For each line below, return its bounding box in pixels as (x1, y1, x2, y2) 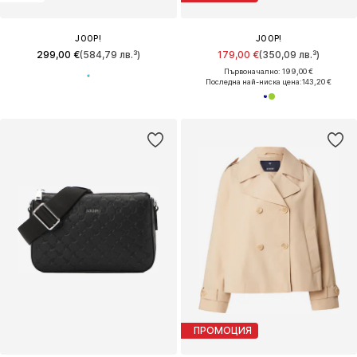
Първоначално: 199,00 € (224, 66, 314, 76)
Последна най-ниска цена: (206, 76, 303, 86)
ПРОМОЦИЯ (193, 324, 252, 337)
